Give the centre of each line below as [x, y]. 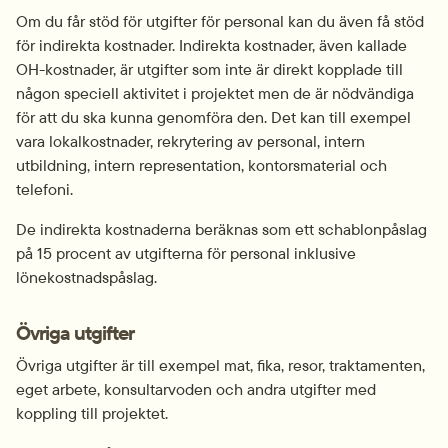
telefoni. [44, 189]
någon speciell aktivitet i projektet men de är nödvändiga [215, 93]
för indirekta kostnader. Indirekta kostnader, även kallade [211, 45]
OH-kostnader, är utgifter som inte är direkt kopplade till [209, 69]
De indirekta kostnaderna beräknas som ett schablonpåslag [221, 229]
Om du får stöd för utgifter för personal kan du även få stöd [220, 21]
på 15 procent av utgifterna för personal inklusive [186, 253]
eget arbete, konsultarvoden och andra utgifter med [196, 389]
